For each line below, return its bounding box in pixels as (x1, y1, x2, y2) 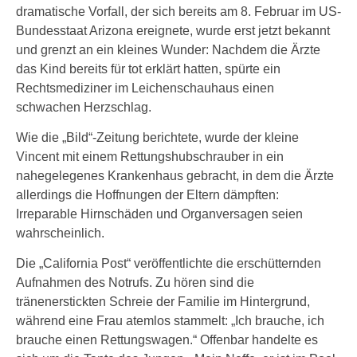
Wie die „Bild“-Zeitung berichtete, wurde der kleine (16, 131, 299, 144)
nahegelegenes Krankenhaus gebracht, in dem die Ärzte (16, 169, 334, 182)
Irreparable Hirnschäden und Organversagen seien (16, 207, 303, 221)
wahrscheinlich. (16, 226, 104, 240)
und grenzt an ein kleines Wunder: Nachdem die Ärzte (16, 43, 320, 57)
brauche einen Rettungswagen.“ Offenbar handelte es (16, 333, 318, 347)
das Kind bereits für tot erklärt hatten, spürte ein (16, 62, 280, 76)
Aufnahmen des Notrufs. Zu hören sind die (16, 276, 254, 289)
